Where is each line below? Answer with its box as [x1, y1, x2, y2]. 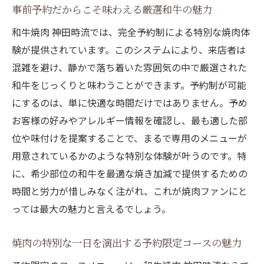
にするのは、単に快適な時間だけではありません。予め [12, 95, 247, 110]
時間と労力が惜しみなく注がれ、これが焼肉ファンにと [12, 184, 247, 199]
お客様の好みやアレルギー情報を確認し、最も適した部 [12, 113, 247, 128]
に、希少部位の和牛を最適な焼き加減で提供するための [12, 166, 247, 181]
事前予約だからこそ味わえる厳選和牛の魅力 [12, 2, 212, 17]
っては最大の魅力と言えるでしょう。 [12, 202, 171, 216]
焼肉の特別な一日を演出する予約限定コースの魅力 [12, 235, 242, 250]
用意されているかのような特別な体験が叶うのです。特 [12, 148, 246, 163]
